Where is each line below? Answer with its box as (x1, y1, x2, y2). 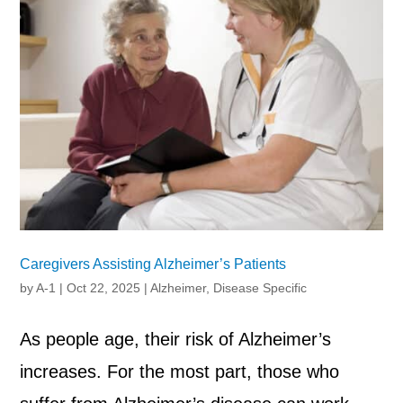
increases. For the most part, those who (20, 362, 340, 382)
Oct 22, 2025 (67, 281, 141, 296)
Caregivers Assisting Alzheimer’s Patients (20, 256, 287, 273)
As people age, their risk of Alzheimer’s (20, 329, 332, 350)
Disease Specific (213, 281, 308, 296)
